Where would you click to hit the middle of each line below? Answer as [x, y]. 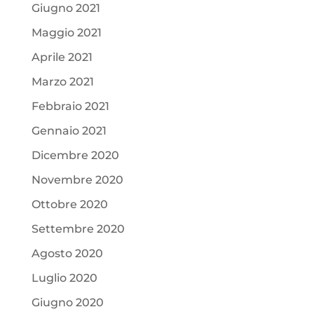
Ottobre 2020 [69, 204]
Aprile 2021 [62, 57]
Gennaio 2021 [69, 130]
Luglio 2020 [64, 278]
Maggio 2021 [66, 32]
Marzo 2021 [62, 81]
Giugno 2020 [67, 302]
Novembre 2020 [77, 179]
